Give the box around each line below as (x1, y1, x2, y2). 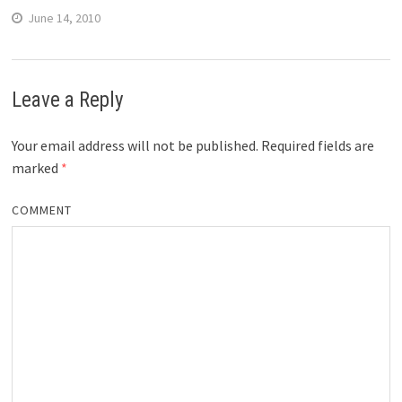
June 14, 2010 (27, 10, 100, 26)
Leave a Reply (11, 87, 124, 112)
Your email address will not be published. (11, 135, 258, 154)
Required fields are (258, 135, 374, 154)
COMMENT (11, 201, 73, 218)
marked (11, 158, 61, 177)
